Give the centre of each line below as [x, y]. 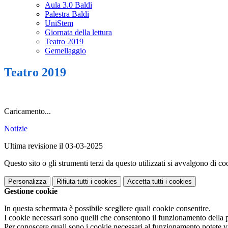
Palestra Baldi [67, 14]
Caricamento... [27, 111]
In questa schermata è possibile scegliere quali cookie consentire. [107, 209]
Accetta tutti [145, 182]
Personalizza [27, 182]
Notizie [16, 129]
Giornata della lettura [78, 33]
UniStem [59, 23]
